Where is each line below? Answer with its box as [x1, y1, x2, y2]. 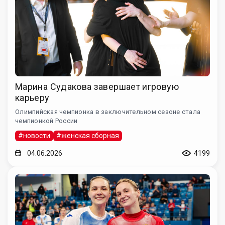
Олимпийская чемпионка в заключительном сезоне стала [15, 107, 201, 116]
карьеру [15, 92, 50, 103]
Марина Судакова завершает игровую [15, 81, 179, 92]
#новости [18, 131, 50, 140]
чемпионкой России [15, 117, 78, 125]
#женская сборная [56, 131, 119, 140]
